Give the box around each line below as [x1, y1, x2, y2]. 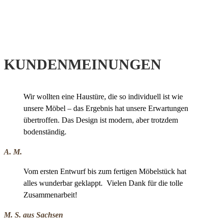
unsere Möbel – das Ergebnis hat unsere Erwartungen [23, 104, 188, 113]
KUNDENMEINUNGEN [4, 56, 161, 73]
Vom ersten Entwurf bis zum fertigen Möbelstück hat [23, 167, 186, 176]
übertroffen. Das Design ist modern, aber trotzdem [23, 116, 178, 125]
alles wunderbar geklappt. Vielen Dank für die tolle [23, 179, 183, 188]
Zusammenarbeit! [23, 191, 77, 199]
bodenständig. [23, 128, 66, 136]
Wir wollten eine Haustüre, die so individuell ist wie [23, 92, 183, 101]
